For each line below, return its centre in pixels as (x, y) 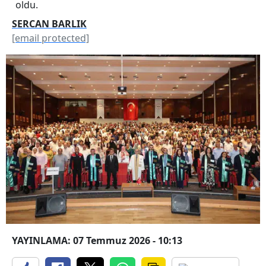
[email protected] (50, 38)
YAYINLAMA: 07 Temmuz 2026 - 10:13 (97, 241)
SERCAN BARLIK (49, 23)
